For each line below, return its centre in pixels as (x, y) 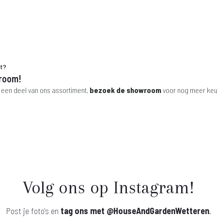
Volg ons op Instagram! (108, 187)
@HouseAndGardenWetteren (158, 210)
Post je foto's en (33, 210)
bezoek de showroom (125, 90)
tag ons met (84, 210)
